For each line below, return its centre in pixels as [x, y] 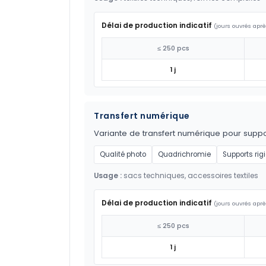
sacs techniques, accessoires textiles [190, 176]
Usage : [108, 176]
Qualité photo [123, 155]
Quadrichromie [184, 155]
